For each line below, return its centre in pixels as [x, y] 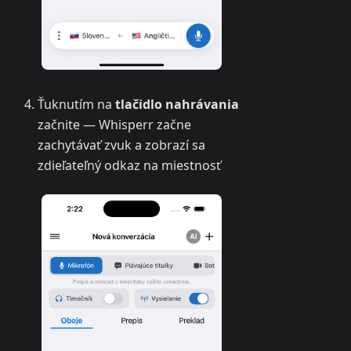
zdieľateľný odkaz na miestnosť [129, 166]
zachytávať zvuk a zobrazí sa [121, 145]
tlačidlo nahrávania [177, 105]
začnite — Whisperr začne [114, 125]
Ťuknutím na [76, 105]
